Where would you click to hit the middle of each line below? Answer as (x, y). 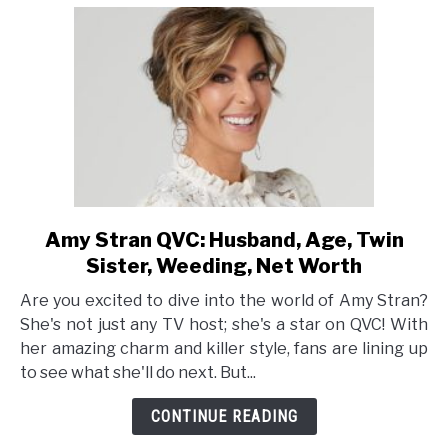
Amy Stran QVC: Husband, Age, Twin (224, 240)
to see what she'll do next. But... (138, 372)
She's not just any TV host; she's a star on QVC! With (224, 324)
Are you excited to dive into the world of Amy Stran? (224, 300)
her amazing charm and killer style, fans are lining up (224, 348)
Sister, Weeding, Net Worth (224, 266)
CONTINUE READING (224, 416)
